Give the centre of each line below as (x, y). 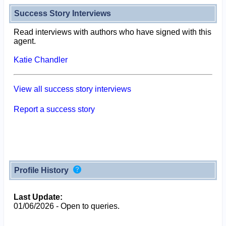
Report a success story (54, 109)
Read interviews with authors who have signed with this (112, 32)
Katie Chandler (40, 60)
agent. (24, 41)
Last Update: (38, 197)
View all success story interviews (72, 89)
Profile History (42, 170)
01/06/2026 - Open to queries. (66, 206)
